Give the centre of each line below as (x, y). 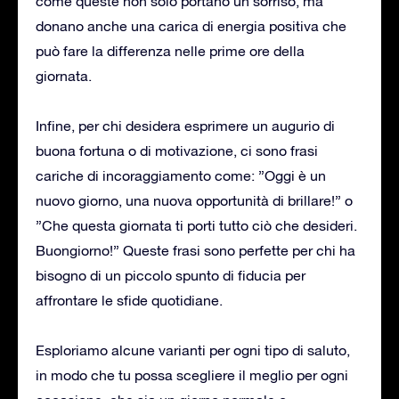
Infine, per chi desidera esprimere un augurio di (185, 125)
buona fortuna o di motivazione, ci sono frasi (177, 150)
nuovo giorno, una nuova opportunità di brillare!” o (194, 200)
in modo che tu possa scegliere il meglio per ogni (192, 375)
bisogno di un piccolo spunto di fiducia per (171, 275)
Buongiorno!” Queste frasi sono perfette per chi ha (195, 250)
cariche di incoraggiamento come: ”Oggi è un (181, 175)
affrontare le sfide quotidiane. (129, 300)
